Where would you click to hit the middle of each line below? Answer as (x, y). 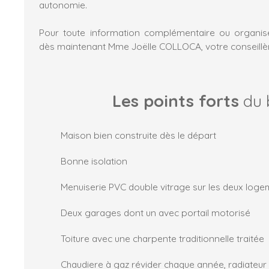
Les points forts (175, 101)
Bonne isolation (94, 161)
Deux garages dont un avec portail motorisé (156, 212)
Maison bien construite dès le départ (138, 135)
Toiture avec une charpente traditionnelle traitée (162, 238)
